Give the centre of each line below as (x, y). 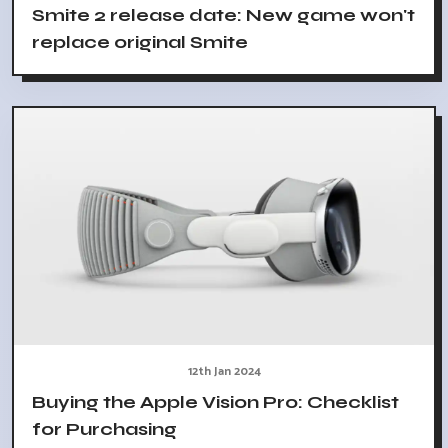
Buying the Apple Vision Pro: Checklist (215, 401)
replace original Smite (140, 42)
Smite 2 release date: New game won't (223, 15)
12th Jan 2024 (224, 371)
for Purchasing (104, 428)
